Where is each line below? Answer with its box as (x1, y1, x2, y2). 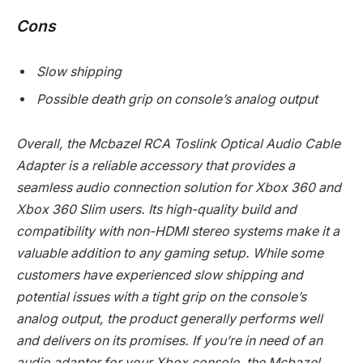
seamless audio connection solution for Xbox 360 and (16, 180, 341, 196)
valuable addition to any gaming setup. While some (16, 246, 323, 262)
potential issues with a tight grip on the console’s (16, 289, 306, 305)
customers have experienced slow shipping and (16, 267, 303, 284)
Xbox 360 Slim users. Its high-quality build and (16, 202, 297, 218)
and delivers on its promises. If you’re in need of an (16, 333, 322, 349)
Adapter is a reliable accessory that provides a (16, 158, 295, 174)
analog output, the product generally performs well (16, 311, 322, 327)
